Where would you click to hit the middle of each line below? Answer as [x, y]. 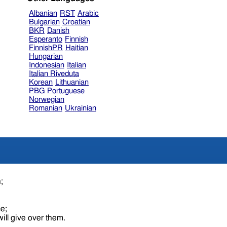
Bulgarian [44, 22]
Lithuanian [72, 82]
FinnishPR [46, 48]
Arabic [88, 13]
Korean [41, 82]
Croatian [76, 22]
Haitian [77, 48]
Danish [58, 30]
